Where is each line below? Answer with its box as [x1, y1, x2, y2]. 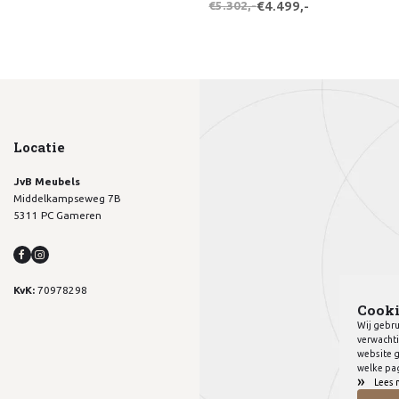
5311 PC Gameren [12, 208, 102, 221]
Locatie [12, 138, 65, 156]
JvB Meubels [12, 175, 80, 187]
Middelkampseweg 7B [12, 191, 121, 204]
